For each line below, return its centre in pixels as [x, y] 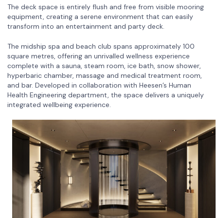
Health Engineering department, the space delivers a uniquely [106, 95]
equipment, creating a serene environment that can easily [100, 16]
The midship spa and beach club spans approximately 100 [101, 46]
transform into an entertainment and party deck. [86, 26]
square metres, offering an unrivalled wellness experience [99, 56]
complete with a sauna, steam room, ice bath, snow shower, [104, 65]
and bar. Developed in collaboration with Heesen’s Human [99, 85]
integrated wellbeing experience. [59, 104]
